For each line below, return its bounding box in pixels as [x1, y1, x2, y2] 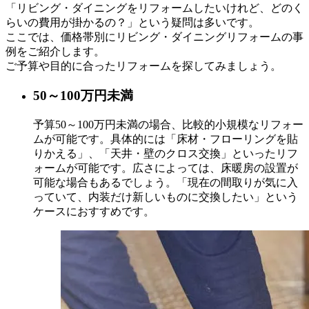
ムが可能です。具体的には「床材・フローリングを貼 [33, 132, 298, 145]
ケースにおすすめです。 [33, 205, 154, 217]
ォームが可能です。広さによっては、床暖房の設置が [33, 161, 298, 174]
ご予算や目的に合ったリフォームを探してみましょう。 [6, 60, 281, 72]
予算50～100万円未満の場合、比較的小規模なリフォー [33, 118, 303, 130]
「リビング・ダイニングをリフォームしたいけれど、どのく [6, 2, 303, 14]
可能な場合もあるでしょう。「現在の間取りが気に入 [33, 176, 298, 188]
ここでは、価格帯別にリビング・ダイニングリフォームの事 [6, 31, 303, 43]
